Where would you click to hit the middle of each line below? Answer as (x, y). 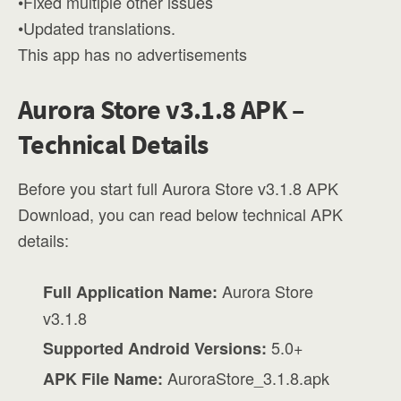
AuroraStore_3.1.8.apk (247, 378)
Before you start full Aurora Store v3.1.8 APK (178, 188)
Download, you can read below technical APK (180, 214)
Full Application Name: (131, 292)
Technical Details (113, 144)
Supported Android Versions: (155, 349)
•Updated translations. (97, 28)
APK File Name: (103, 379)
